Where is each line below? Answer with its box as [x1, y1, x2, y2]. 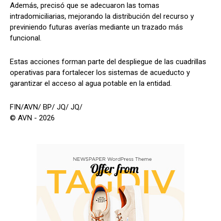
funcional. [10, 34, 41, 43]
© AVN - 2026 [10, 113, 55, 123]
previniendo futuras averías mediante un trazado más [10, 23, 183, 32]
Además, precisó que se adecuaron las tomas [10, 1, 159, 10]
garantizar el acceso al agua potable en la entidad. [10, 79, 172, 88]
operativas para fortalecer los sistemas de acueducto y [10, 68, 190, 77]
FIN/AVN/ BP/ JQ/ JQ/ [10, 103, 82, 112]
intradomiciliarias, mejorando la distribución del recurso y [10, 12, 194, 21]
